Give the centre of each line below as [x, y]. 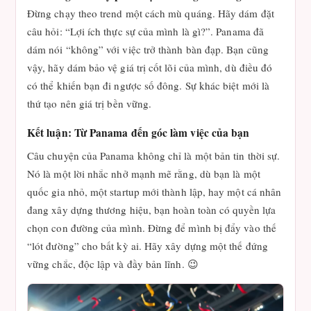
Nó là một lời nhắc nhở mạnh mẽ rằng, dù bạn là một [144, 174]
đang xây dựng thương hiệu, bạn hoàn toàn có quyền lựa [151, 210]
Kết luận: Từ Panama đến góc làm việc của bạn [138, 133]
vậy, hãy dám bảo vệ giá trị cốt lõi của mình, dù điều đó [150, 67]
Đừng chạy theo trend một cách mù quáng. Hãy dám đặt [151, 13]
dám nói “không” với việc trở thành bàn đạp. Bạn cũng [148, 49]
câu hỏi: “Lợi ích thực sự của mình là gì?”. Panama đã [145, 31]
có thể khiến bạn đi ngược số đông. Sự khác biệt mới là [149, 85]
